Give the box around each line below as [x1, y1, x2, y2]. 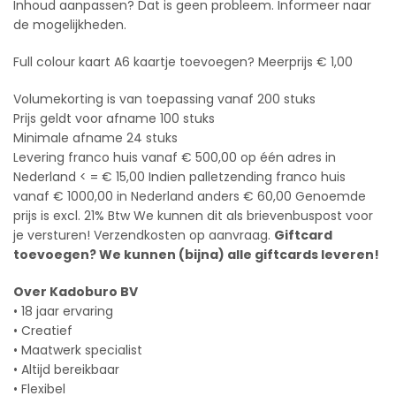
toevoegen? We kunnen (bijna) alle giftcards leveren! [13, 245, 379, 263]
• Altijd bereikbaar [13, 360, 119, 378]
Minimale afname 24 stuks [13, 128, 178, 147]
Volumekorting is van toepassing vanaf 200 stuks [13, 89, 316, 108]
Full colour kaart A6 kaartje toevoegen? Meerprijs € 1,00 [13, 52, 353, 71]
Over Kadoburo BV [13, 282, 138, 301]
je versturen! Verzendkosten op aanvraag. [13, 225, 274, 244]
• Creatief [13, 321, 72, 339]
